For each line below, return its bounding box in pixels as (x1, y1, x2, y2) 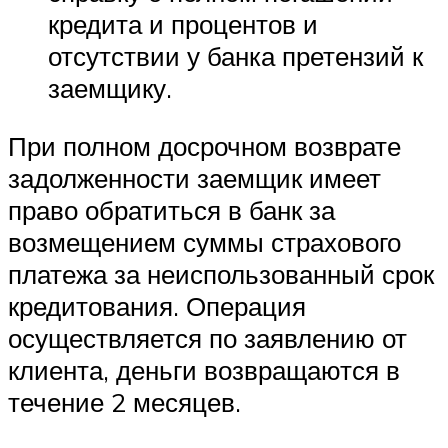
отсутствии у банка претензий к (48, 40, 423, 73)
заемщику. (48, 72, 172, 105)
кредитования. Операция (8, 289, 306, 322)
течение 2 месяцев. (8, 385, 241, 418)
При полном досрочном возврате (8, 129, 401, 162)
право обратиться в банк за (8, 193, 335, 226)
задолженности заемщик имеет (8, 161, 381, 194)
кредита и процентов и (48, 8, 318, 41)
